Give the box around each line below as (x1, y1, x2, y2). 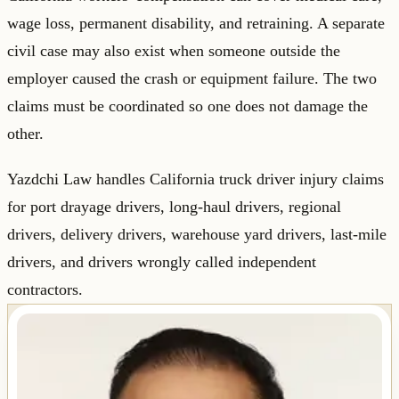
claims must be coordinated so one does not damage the (7, 97, 368, 116)
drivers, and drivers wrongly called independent (7, 253, 316, 272)
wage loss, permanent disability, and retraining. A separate (7, 14, 385, 33)
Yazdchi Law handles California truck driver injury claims (7, 170, 384, 189)
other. (7, 125, 44, 143)
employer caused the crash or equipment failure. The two (7, 69, 377, 88)
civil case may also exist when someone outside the (7, 42, 340, 61)
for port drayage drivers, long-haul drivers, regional (7, 198, 341, 216)
